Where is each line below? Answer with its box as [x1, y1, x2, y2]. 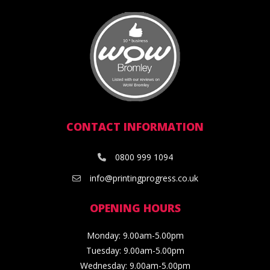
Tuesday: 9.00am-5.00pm [86, 244, 184, 256]
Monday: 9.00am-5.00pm [86, 229, 184, 241]
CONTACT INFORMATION [66, 119, 204, 134]
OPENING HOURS [89, 200, 181, 215]
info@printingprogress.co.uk [89, 172, 198, 184]
